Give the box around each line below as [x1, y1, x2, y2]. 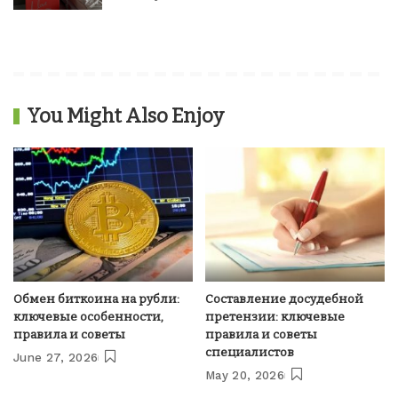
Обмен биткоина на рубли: [13, 291, 179, 306]
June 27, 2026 [13, 351, 99, 364]
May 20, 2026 [205, 369, 285, 382]
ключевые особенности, [13, 309, 163, 324]
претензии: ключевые [205, 309, 345, 324]
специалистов [205, 345, 294, 360]
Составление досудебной [205, 291, 363, 306]
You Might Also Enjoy [27, 103, 224, 128]
